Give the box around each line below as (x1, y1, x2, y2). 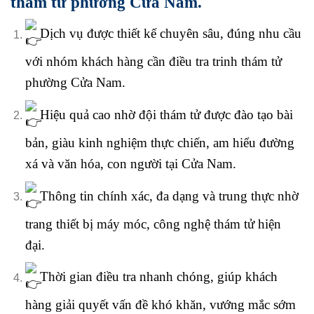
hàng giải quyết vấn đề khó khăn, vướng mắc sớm (25, 297, 296, 313)
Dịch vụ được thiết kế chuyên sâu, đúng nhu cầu (36, 26, 301, 41)
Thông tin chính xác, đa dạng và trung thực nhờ (36, 189, 299, 204)
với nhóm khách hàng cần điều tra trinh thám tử (25, 54, 282, 69)
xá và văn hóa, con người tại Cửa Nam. (25, 156, 236, 172)
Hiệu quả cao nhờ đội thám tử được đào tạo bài (36, 107, 293, 123)
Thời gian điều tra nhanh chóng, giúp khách (36, 269, 278, 285)
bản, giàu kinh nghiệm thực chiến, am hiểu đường (25, 135, 294, 151)
